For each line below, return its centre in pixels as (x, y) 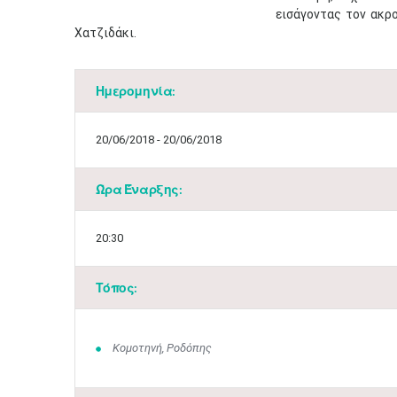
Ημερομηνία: (135, 91)
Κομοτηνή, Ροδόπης (162, 348)
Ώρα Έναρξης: (139, 189)
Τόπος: (116, 288)
